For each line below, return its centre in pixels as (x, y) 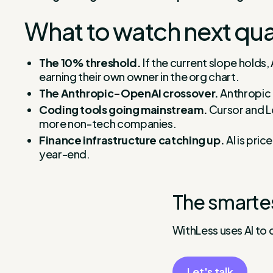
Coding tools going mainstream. (123, 109)
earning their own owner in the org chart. (139, 76)
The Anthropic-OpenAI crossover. (129, 93)
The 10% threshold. (90, 62)
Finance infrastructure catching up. (132, 140)
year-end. (65, 154)
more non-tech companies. (108, 123)
